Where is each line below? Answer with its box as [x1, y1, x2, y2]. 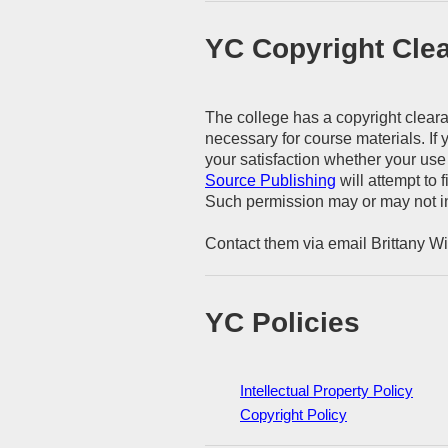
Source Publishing [205, 172, 336, 190]
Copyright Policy [240, 406, 347, 424]
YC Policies [205, 306, 360, 339]
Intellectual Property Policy [240, 382, 413, 400]
